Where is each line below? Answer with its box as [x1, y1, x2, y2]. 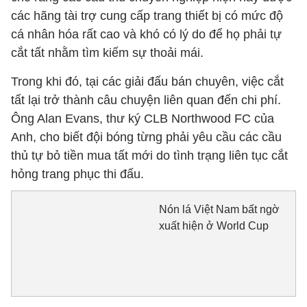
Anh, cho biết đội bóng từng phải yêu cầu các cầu [11, 130, 282, 144]
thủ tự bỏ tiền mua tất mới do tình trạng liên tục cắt [11, 149, 288, 162]
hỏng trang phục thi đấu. [11, 167, 144, 181]
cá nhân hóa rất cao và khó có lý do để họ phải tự [11, 27, 282, 41]
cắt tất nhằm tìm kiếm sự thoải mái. [11, 46, 204, 60]
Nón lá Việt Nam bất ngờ [158, 204, 280, 215]
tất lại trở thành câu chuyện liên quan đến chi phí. [11, 93, 281, 107]
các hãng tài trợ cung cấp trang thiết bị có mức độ [11, 9, 283, 23]
